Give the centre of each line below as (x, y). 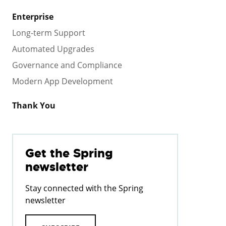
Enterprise (33, 16)
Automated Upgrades (53, 49)
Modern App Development (63, 81)
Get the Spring (69, 153)
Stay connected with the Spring (84, 188)
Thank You (34, 105)
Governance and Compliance (67, 65)
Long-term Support (49, 33)
